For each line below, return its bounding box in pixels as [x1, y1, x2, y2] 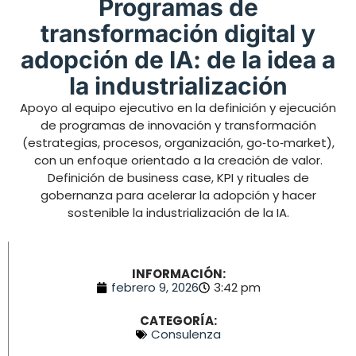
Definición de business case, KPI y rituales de [47, 168, 309, 186]
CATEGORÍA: [140, 311, 217, 329]
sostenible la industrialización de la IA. [67, 203, 289, 221]
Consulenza [151, 325, 221, 342]
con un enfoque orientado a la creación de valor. [33, 151, 323, 168]
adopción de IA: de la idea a [21, 44, 335, 74]
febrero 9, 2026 [111, 278, 199, 296]
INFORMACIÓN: [131, 265, 226, 282]
